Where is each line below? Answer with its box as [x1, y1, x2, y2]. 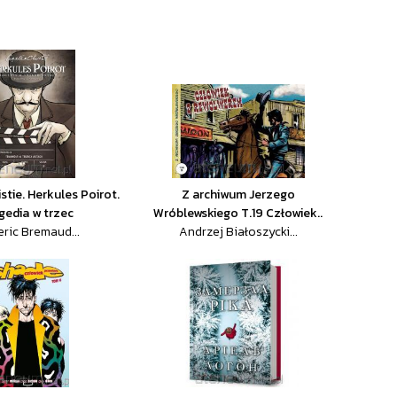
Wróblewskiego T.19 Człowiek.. [153, 204, 323, 222]
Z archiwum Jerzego [181, 185, 295, 204]
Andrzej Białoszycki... [178, 222, 298, 241]
